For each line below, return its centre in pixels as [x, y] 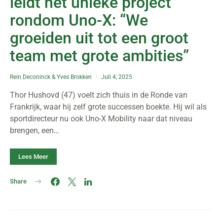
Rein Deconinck [30, 77]
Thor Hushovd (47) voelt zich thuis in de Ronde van [99, 95]
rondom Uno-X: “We [79, 20]
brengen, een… [35, 130]
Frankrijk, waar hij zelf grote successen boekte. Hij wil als [108, 107]
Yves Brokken [74, 77]
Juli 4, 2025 [117, 77]
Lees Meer [33, 157]
